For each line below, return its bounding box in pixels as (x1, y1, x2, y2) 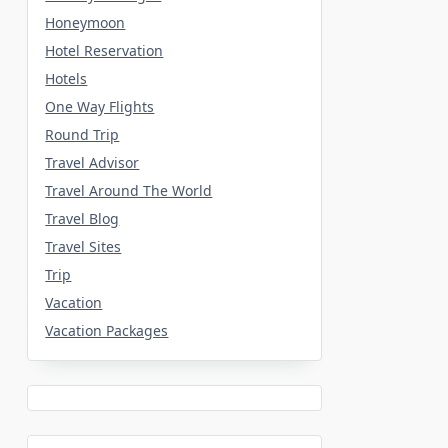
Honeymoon (45, 12, 126, 32)
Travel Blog (45, 208, 120, 228)
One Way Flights (45, 96, 155, 116)
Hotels (45, 68, 88, 88)
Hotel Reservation (45, 40, 164, 60)
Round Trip (45, 124, 120, 144)
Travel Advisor (45, 152, 140, 172)
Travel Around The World (45, 180, 213, 200)
